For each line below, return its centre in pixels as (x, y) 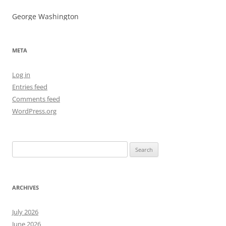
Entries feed (30, 87)
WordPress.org (34, 111)
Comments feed (36, 99)
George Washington (45, 16)
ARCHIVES (25, 187)
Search (22, 147)
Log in (21, 75)
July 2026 (25, 212)
